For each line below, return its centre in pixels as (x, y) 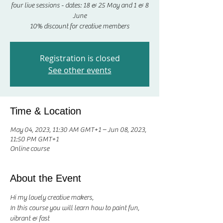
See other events (80, 70)
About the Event (46, 178)
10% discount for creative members (80, 26)
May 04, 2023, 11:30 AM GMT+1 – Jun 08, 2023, (78, 130)
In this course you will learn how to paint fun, (75, 208)
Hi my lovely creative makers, (53, 198)
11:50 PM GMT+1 (34, 139)
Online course (30, 149)
